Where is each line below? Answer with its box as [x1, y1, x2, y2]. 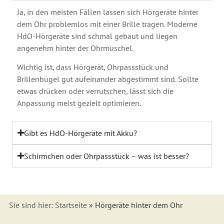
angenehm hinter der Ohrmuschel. [17, 42, 134, 53]
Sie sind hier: [8, 200, 55, 210]
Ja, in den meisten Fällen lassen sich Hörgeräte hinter [17, 6, 199, 17]
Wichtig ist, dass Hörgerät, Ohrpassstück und [17, 62, 169, 72]
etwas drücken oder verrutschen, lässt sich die [17, 86, 174, 96]
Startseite [54, 200, 87, 210]
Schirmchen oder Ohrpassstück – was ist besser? [24, 150, 189, 161]
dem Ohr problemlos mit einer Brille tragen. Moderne [17, 18, 198, 29]
